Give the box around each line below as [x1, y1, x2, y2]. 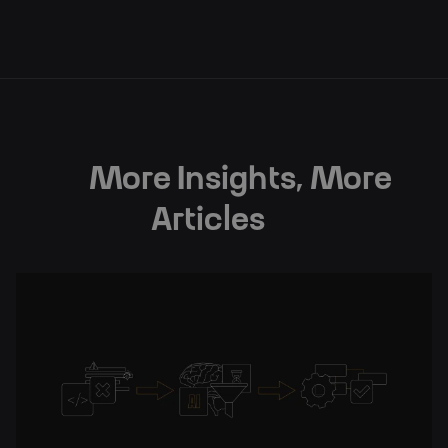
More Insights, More [88, 163, 392, 196]
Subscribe [188, 6, 260, 24]
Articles [151, 204, 265, 237]
